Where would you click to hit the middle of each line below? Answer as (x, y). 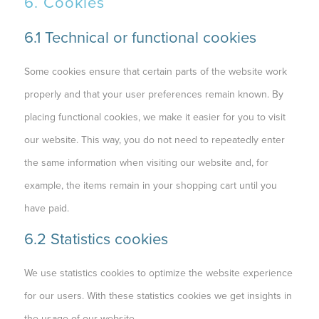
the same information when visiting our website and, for (146, 163)
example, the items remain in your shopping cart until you (150, 185)
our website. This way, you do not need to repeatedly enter (154, 140)
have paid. (46, 208)
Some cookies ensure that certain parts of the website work (155, 72)
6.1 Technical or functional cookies (140, 38)
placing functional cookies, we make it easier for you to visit (155, 117)
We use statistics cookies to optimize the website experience (158, 273)
